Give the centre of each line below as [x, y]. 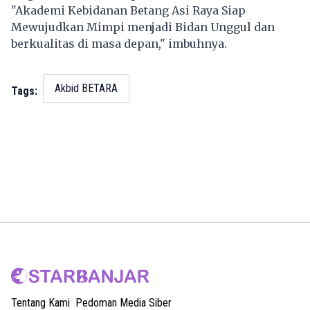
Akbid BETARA [86, 89]
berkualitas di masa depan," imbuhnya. [119, 44]
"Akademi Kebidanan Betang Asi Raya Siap [128, 11]
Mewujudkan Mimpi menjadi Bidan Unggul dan [143, 27]
